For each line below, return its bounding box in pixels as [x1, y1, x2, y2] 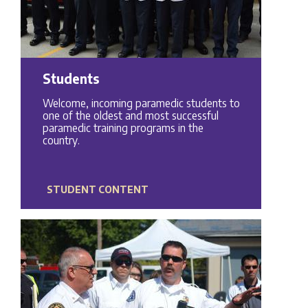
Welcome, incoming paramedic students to [42, 96, 240, 109]
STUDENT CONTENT [46, 184, 148, 195]
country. [42, 133, 80, 146]
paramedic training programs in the [42, 121, 203, 134]
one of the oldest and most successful [42, 109, 219, 122]
